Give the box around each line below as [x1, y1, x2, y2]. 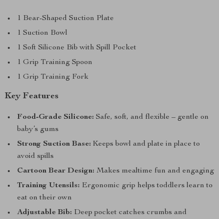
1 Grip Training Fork [17, 73, 88, 81]
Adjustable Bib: [17, 209, 72, 217]
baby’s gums [17, 126, 59, 133]
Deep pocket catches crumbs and [72, 209, 187, 217]
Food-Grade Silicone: [17, 113, 94, 121]
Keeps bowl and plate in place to [91, 140, 200, 148]
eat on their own [17, 194, 72, 202]
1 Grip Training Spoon [17, 59, 92, 66]
